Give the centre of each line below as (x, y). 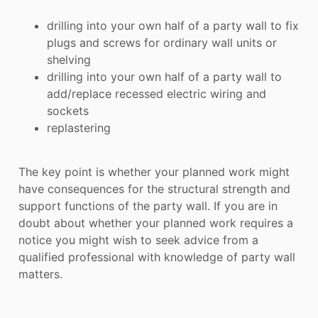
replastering (79, 127)
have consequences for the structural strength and (154, 189)
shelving (69, 59)
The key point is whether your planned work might (154, 172)
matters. (40, 274)
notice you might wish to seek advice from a (138, 240)
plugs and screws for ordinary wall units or (162, 42)
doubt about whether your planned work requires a (156, 223)
